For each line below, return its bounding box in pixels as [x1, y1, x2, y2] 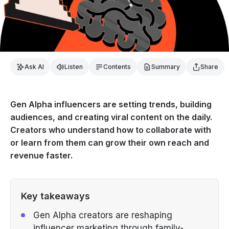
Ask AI [25, 62, 44, 71]
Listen [64, 62, 83, 71]
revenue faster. [10, 150, 73, 161]
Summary [151, 62, 180, 71]
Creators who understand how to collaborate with [10, 124, 211, 135]
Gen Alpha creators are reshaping [33, 210, 172, 220]
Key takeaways [21, 190, 90, 201]
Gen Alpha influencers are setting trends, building [10, 99, 212, 109]
